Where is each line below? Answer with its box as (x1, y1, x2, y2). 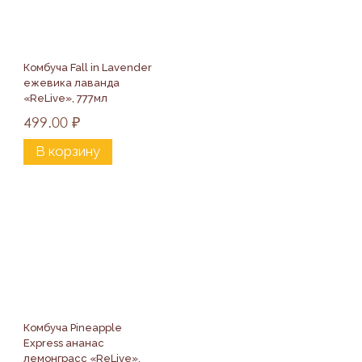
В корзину (36, 143, 100, 160)
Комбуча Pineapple (23, 321, 124, 334)
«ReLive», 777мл (23, 91, 107, 104)
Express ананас (23, 336, 107, 349)
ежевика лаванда (23, 76, 122, 89)
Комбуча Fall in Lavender (23, 61, 154, 74)
